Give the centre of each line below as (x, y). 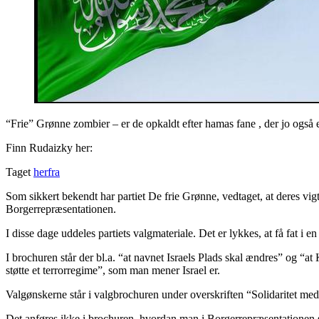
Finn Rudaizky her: (49, 147)
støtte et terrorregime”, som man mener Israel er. (113, 270)
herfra (47, 172)
